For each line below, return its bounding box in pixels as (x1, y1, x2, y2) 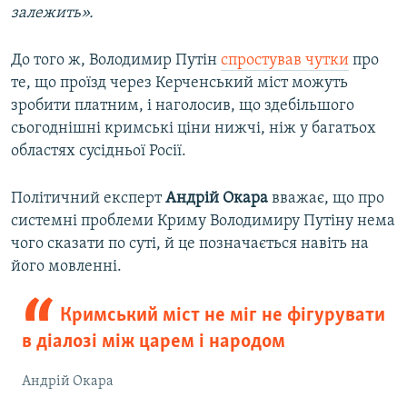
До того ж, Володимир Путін (11, 52, 221, 70)
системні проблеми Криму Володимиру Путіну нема (11, 213, 395, 231)
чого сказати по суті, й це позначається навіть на (11, 235, 369, 253)
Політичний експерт (11, 190, 165, 208)
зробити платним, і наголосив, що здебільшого (11, 97, 354, 115)
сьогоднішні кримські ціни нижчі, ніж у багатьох (11, 120, 376, 138)
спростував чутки (221, 52, 349, 70)
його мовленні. (11, 258, 122, 276)
